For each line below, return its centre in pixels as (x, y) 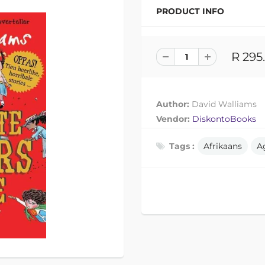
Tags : (182, 146)
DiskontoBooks (224, 119)
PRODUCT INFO (190, 11)
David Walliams (224, 104)
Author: (174, 104)
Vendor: (174, 119)
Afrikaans (223, 146)
